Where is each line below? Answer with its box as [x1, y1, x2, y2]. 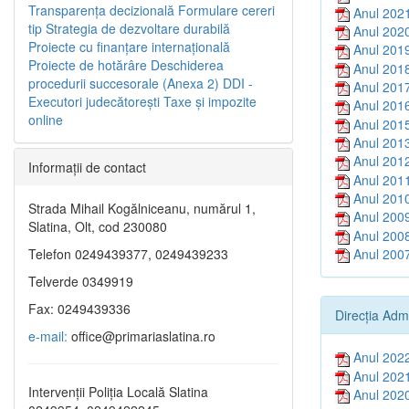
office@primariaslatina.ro [68, 327, 215, 346]
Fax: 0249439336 [28, 299, 131, 319]
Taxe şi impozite [163, 92, 257, 111]
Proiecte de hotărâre [28, 56, 147, 75]
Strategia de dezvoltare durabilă [46, 19, 230, 38]
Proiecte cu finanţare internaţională [28, 37, 230, 57]
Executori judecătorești [28, 92, 160, 111]
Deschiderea [151, 56, 224, 75]
